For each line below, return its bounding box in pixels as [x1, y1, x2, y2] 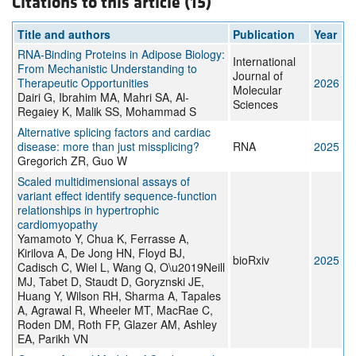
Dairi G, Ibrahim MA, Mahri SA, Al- [17, 89, 189, 106]
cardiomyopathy [17, 216, 98, 233]
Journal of [233, 68, 283, 84]
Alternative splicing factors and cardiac [17, 124, 211, 141]
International [233, 53, 296, 70]
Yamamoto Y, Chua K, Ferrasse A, [17, 230, 189, 247]
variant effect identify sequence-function [17, 188, 217, 204]
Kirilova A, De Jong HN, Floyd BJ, [17, 245, 185, 261]
